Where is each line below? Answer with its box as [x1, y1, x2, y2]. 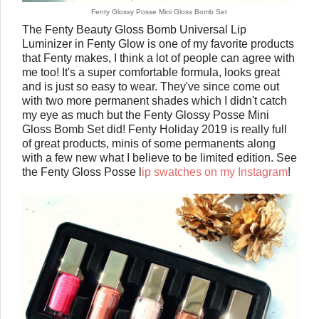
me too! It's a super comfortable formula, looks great [22, 66, 280, 78]
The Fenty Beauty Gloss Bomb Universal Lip [22, 23, 246, 36]
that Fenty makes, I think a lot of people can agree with [22, 51, 295, 64]
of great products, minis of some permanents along [22, 137, 276, 150]
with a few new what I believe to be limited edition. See [22, 151, 297, 164]
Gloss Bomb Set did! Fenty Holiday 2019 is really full [22, 122, 287, 135]
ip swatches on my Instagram [142, 165, 288, 178]
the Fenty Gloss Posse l [22, 165, 142, 178]
